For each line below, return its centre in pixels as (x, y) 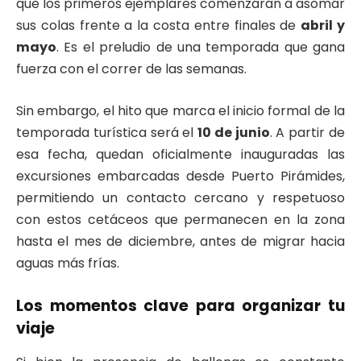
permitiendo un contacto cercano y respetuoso (180, 197)
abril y (323, 26)
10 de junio (234, 132)
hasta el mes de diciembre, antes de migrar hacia (180, 241)
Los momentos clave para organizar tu (180, 305)
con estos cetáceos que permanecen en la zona (180, 219)
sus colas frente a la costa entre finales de (159, 26)
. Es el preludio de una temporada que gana (201, 48)
